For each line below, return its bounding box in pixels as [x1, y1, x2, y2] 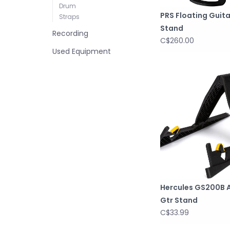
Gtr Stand [160, 195, 198, 205]
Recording [52, 28, 88, 39]
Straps [59, 12, 80, 21]
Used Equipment [52, 46, 111, 56]
